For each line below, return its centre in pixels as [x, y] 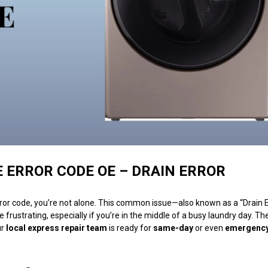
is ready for [130, 228]
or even [209, 228]
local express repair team [57, 228]
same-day [173, 228]
